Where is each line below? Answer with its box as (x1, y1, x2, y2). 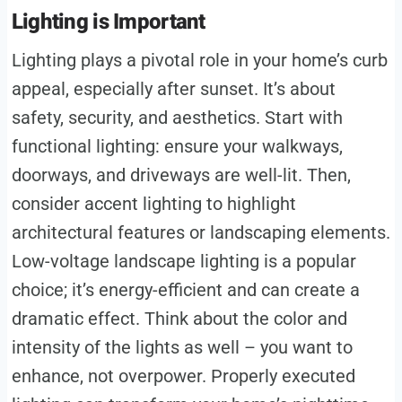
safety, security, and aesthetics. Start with (11, 107, 343, 129)
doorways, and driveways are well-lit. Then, (11, 164, 351, 187)
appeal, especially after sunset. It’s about (11, 78, 336, 100)
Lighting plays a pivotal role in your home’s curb (11, 49, 388, 72)
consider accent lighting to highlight (11, 193, 296, 215)
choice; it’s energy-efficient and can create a (11, 279, 360, 301)
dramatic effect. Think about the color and (11, 308, 347, 330)
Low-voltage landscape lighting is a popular (11, 250, 356, 273)
